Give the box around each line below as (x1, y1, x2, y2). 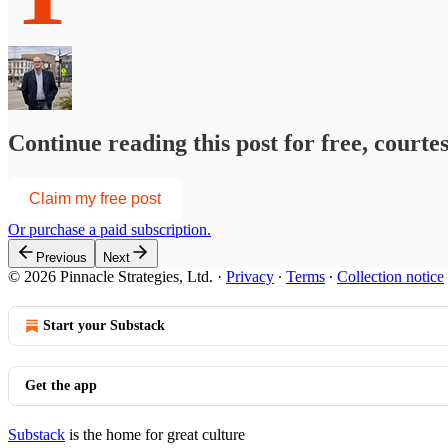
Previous (36, 249, 87, 265)
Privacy (226, 267, 274, 285)
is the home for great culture (65, 425, 245, 443)
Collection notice (337, 267, 444, 285)
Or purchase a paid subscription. (8, 220, 211, 238)
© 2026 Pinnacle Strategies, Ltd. (8, 267, 213, 285)
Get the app (25, 377, 97, 393)
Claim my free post (29, 189, 161, 207)
